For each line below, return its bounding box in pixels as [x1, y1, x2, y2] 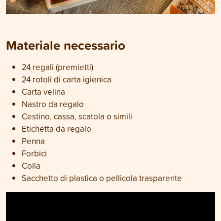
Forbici [22, 147, 47, 159]
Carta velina [22, 86, 65, 97]
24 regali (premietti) [22, 61, 93, 73]
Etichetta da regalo [22, 123, 91, 134]
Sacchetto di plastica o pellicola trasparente [22, 172, 182, 184]
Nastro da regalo [22, 98, 84, 110]
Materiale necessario [6, 36, 125, 54]
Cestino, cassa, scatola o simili [22, 110, 132, 122]
